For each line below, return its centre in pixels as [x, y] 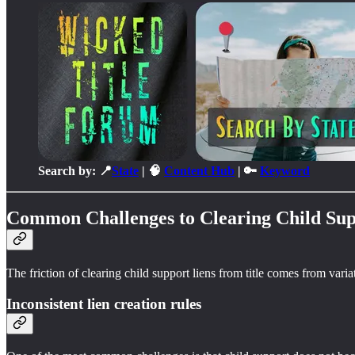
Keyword [285, 170]
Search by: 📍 [75, 170]
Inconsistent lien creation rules [104, 304]
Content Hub [199, 170]
